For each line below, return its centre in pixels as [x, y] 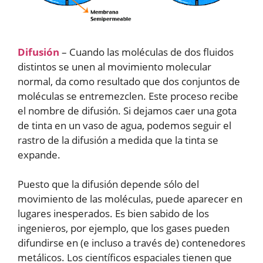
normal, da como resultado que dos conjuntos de [129, 81]
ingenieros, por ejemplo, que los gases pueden [124, 228]
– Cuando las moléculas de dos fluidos [146, 52]
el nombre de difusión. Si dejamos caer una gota [127, 110]
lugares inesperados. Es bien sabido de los [113, 214]
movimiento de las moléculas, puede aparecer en [130, 199]
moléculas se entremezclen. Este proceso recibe [128, 96]
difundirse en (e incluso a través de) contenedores [131, 243]
